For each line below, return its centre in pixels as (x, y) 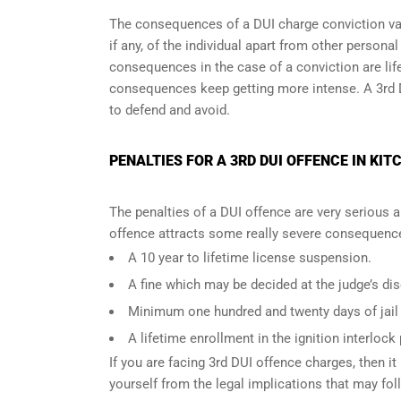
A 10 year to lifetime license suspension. (250, 258)
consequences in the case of (197, 67)
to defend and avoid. (170, 110)
